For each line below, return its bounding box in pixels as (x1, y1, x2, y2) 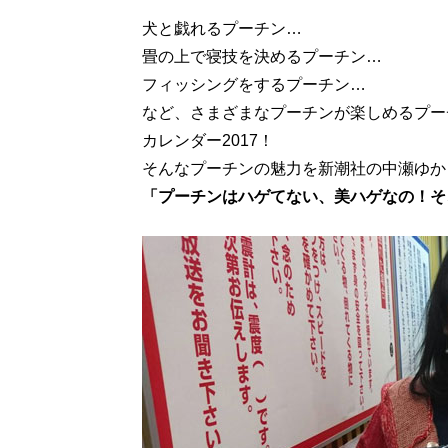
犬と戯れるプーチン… (142, 20, 302, 37)
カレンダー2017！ (142, 132, 274, 149)
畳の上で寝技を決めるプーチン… (142, 48, 382, 65)
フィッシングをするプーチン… (142, 76, 366, 93)
